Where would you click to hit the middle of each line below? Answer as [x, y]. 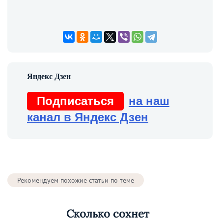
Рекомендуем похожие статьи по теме [76, 180]
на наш [149, 101]
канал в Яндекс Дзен [88, 117]
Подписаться [75, 101]
